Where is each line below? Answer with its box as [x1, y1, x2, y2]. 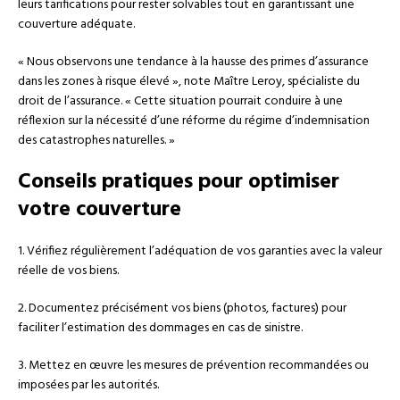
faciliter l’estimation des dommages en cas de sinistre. [18, 317, 303, 338]
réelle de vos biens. [18, 260, 119, 281]
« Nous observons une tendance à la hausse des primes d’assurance [18, 51, 369, 72]
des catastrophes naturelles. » [18, 129, 175, 151]
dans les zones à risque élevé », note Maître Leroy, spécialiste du [18, 71, 360, 92]
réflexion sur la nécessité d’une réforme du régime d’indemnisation [18, 110, 370, 131]
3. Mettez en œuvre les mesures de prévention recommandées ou [18, 354, 369, 376]
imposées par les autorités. [18, 374, 159, 396]
